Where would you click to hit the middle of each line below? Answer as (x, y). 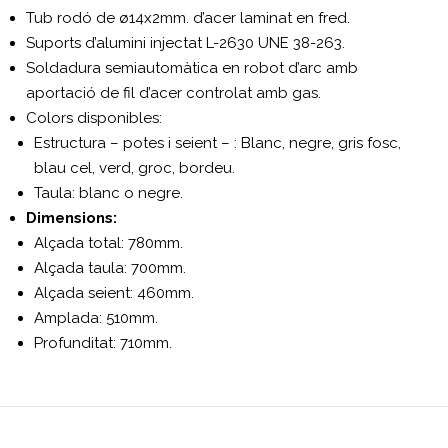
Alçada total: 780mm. (109, 242)
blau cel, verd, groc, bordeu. (135, 167)
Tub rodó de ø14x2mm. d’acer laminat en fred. (188, 17)
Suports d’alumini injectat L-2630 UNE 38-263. (186, 42)
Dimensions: (72, 217)
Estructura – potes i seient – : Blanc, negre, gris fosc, (218, 142)
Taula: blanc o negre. (109, 192)
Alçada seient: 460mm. (114, 292)
